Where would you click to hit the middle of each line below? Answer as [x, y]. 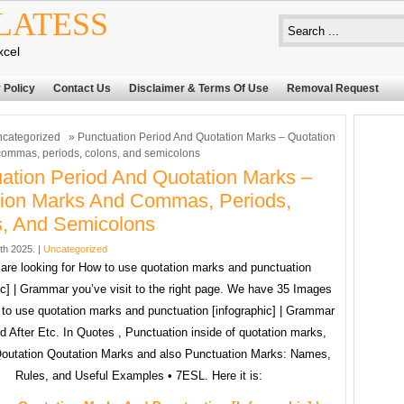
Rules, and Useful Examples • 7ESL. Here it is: [139, 376]
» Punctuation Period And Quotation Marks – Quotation [201, 137]
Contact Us [82, 88]
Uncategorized [75, 249]
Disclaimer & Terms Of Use [199, 88]
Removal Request [333, 88]
